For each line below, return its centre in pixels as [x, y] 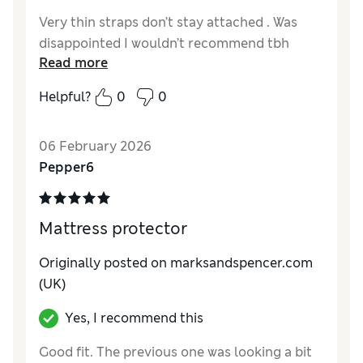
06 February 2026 [95, 147]
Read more [73, 63]
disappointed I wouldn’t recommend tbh [164, 44]
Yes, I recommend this [134, 318]
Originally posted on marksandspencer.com [176, 263]
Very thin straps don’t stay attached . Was [168, 23]
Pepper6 [66, 168]
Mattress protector [113, 229]
